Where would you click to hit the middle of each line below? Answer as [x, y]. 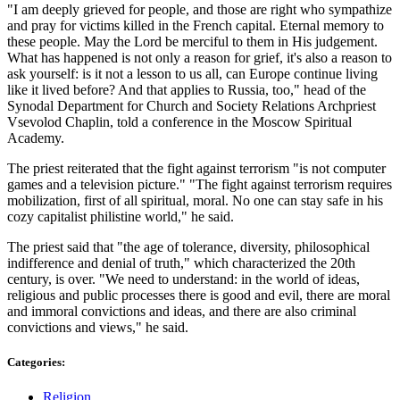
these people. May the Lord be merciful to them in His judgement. [192, 41]
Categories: [36, 362]
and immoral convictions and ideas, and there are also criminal [182, 311]
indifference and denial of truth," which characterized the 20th [181, 262]
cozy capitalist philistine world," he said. [121, 216]
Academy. [36, 137]
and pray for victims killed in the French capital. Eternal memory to [196, 25]
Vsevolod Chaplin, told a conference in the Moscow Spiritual [179, 121]
